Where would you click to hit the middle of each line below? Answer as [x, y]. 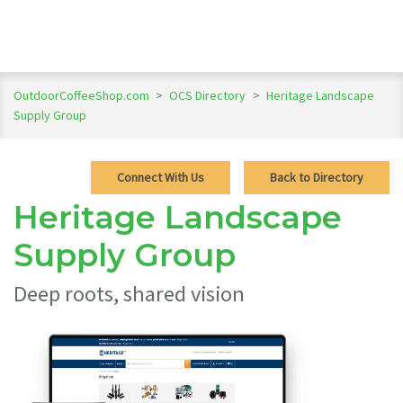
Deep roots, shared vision [129, 293]
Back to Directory [317, 177]
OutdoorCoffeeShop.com [81, 95]
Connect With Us [161, 177]
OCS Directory [209, 95]
